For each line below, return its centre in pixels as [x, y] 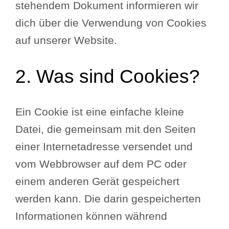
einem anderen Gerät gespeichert [98, 181]
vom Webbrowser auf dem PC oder [101, 164]
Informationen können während [91, 216]
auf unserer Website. [66, 40]
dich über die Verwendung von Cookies [111, 23]
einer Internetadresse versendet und [104, 146]
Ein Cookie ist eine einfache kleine [100, 112]
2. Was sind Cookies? [108, 76]
